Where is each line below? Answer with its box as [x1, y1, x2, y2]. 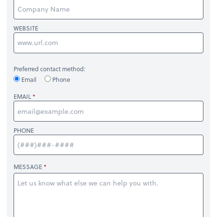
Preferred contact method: [14, 64, 86, 74]
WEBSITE [14, 24, 39, 33]
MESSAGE [14, 162, 43, 171]
